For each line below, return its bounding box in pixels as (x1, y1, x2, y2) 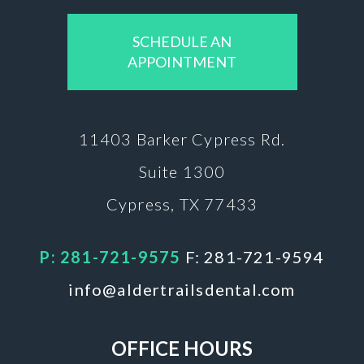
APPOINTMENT (128, 52, 236, 71)
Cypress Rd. (192, 128, 286, 149)
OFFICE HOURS (111, 336, 253, 360)
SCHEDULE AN (132, 32, 232, 50)
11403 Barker (78, 128, 193, 149)
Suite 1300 (138, 161, 226, 181)
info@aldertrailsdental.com (68, 279, 296, 299)
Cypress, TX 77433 (106, 193, 258, 214)
